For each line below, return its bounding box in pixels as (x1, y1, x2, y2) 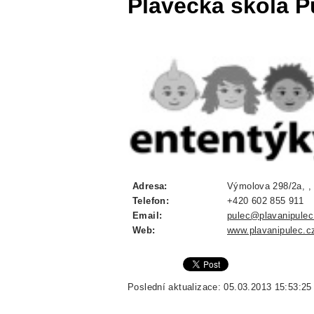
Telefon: (132, 196, 170, 207)
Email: (132, 210, 163, 221)
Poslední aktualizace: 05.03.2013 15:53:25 (128, 282, 312, 293)
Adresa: (132, 181, 168, 192)
